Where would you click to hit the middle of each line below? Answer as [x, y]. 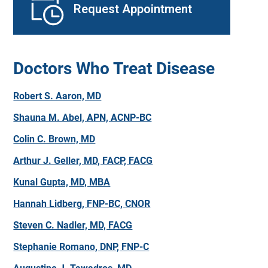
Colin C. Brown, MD [54, 139]
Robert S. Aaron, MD [57, 96]
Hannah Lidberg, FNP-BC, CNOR [82, 204]
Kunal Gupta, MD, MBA [62, 182]
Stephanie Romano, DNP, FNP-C [81, 247]
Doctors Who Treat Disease [114, 68]
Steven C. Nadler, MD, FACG [73, 225]
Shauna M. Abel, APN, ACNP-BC [83, 118]
